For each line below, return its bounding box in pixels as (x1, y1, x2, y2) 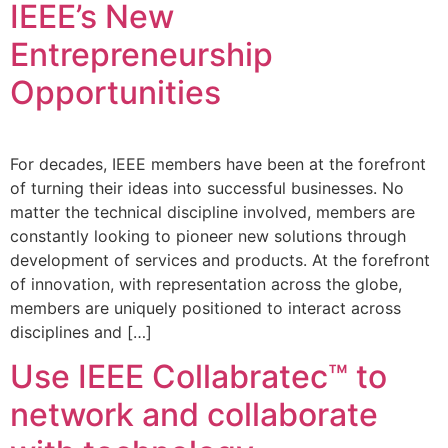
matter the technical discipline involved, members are (10, 201, 415, 222)
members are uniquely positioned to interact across (10, 297, 401, 318)
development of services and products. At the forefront (10, 249, 430, 270)
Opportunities (10, 72, 221, 112)
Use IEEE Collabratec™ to (10, 357, 387, 397)
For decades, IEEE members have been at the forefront (10, 153, 426, 174)
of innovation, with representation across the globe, (10, 273, 402, 294)
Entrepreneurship (10, 34, 273, 74)
